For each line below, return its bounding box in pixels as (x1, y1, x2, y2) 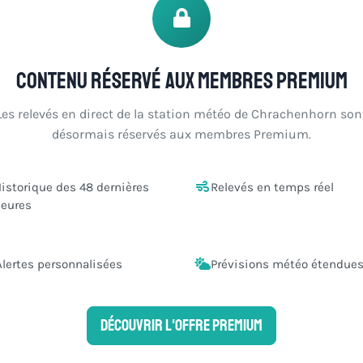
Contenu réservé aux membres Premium (15, 66, 348, 95)
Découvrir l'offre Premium (100, 315, 263, 336)
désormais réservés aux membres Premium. (52, 126, 311, 142)
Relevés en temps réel (211, 179, 334, 194)
